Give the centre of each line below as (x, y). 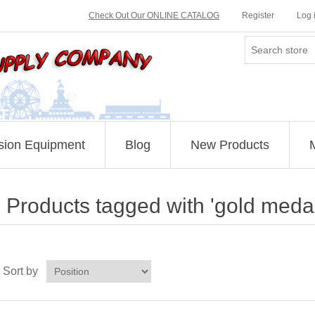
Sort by (20, 271)
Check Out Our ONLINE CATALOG (154, 15)
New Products (230, 145)
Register (258, 15)
